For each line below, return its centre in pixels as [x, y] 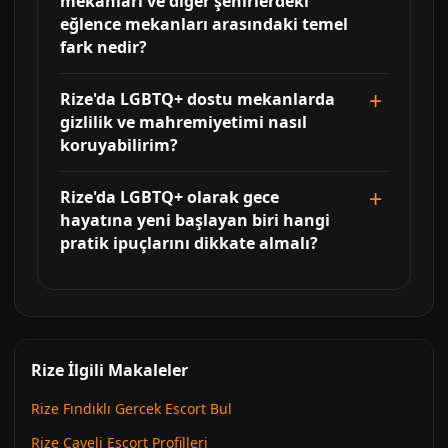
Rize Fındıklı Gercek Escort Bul [131, 408]
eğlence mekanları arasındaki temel [204, 24]
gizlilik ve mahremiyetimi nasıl [183, 122]
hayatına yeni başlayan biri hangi [195, 220]
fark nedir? [103, 47]
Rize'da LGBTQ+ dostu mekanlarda [197, 99]
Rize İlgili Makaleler [109, 370]
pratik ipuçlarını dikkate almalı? [189, 243]
